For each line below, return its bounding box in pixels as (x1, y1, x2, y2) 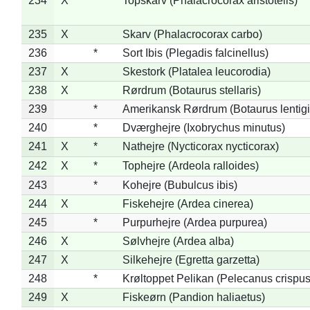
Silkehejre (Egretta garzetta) (122, 253, 259, 266)
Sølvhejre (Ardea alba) (122, 235, 234, 247)
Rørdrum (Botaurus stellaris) (122, 84, 261, 96)
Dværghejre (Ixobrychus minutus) (122, 121, 285, 134)
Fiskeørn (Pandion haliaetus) (122, 291, 265, 303)
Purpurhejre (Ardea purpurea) (122, 216, 267, 228)
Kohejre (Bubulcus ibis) (122, 179, 237, 191)
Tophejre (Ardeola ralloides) (122, 159, 259, 172)
